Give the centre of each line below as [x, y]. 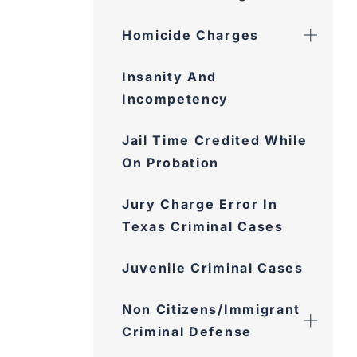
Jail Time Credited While [215, 140]
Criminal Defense [187, 331]
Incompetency [176, 99]
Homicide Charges [190, 35]
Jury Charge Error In [200, 204]
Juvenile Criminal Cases [213, 268]
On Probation [171, 163]
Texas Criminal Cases [203, 226]
